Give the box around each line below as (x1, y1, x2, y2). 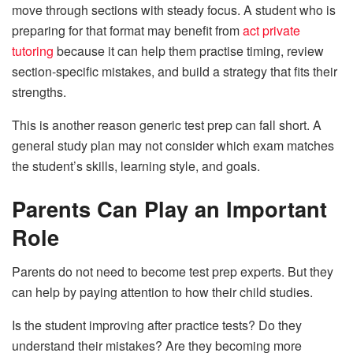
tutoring (12, 42, 54, 61)
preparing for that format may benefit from (12, 21, 243, 40)
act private (243, 21, 300, 40)
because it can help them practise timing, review (54, 42, 324, 61)
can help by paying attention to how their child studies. (12, 283, 313, 302)
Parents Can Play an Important (12, 192, 327, 224)
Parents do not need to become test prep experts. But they (12, 262, 333, 281)
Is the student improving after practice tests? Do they (12, 316, 302, 335)
